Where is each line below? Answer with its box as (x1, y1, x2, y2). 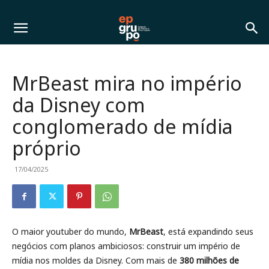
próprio (12, 135, 81, 161)
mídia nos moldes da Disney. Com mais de (12, 255, 180, 266)
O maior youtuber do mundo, (12, 226, 129, 237)
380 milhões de (180, 255, 239, 266)
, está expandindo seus (163, 226, 253, 237)
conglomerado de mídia (12, 113, 233, 139)
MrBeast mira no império (12, 70, 242, 96)
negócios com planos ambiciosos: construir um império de (12, 240, 240, 252)
